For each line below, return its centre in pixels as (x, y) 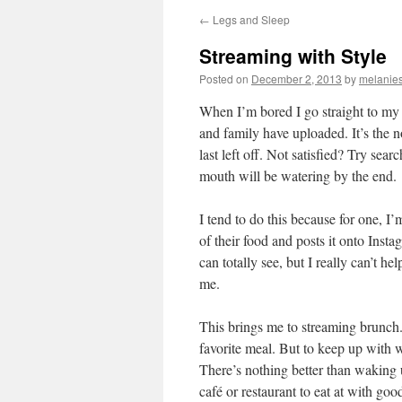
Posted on (224, 79)
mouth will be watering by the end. (298, 175)
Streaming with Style (293, 56)
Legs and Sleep (250, 19)
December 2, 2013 (297, 79)
